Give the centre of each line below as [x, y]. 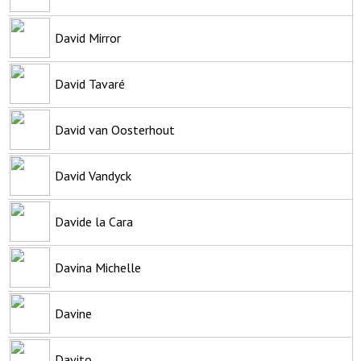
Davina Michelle [98, 267]
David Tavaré [90, 83]
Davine [73, 313]
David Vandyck [93, 175]
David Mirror [88, 37]
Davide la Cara [94, 221]
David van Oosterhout [115, 129]
